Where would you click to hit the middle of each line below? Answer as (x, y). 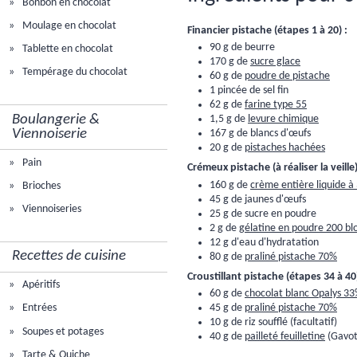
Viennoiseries (51, 209)
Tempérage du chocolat (74, 73)
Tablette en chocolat (67, 49)
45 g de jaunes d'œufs (258, 199)
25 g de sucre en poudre (263, 214)
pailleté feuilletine (285, 337)
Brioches (41, 186)
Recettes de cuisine (69, 257)
